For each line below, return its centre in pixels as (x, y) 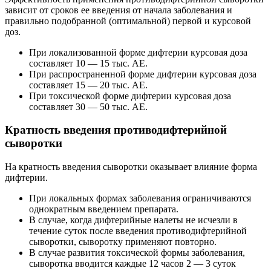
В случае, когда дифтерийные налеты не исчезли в (133, 220)
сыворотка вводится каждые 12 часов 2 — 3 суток (132, 263)
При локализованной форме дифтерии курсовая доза (138, 52)
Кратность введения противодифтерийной (116, 130)
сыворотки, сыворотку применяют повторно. (123, 242)
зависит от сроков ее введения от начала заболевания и (119, 10)
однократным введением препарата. (104, 209)
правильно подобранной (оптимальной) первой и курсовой (128, 21)
